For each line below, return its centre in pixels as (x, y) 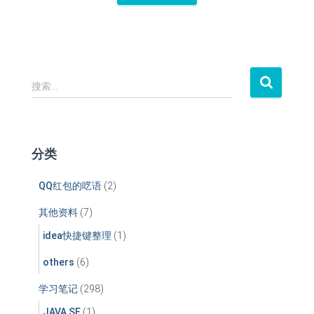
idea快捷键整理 (77, 235)
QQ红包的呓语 (70, 185)
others (59, 262)
